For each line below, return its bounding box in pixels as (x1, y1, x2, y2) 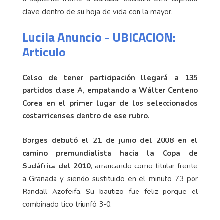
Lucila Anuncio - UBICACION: (22, 27, 176, 47)
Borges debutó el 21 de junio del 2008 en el (22, 136, 198, 146)
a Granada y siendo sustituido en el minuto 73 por (22, 174, 198, 184)
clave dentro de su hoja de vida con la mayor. (22, 7, 175, 17)
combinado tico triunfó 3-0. (22, 199, 114, 210)
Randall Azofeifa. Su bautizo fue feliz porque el (22, 187, 198, 197)
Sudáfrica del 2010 (22, 161, 91, 171)
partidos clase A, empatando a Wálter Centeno (22, 85, 198, 96)
